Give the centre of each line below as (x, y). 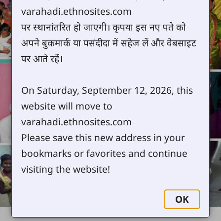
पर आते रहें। (42, 59)
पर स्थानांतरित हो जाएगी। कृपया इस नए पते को (104, 27)
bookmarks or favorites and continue (105, 153)
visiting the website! (66, 169)
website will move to (67, 106)
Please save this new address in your (103, 138)
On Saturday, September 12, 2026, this (107, 90)
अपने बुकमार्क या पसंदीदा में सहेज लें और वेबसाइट (109, 43)
